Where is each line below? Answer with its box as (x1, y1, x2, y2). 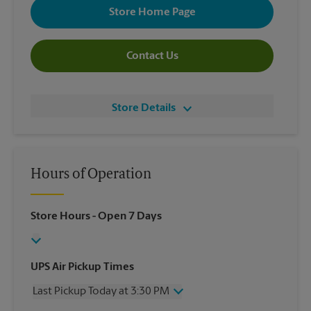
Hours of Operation (31, 168, 151, 183)
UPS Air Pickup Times (31, 262, 134, 274)
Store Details (112, 103, 176, 115)
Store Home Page (108, 6, 196, 18)
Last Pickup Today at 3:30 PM (33, 286, 169, 298)
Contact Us (126, 50, 178, 62)
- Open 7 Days (90, 211, 162, 223)
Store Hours (31, 211, 90, 223)
